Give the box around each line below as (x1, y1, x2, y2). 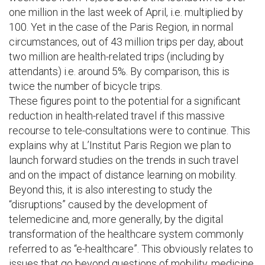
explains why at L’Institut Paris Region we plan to (9, 139, 231, 151)
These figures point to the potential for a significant (9, 95, 241, 107)
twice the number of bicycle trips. (9, 80, 167, 92)
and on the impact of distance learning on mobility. (9, 169, 239, 181)
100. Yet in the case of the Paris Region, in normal (9, 21, 233, 33)
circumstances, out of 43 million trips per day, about (9, 35, 244, 48)
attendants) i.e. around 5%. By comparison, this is (9, 65, 230, 77)
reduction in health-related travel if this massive (9, 109, 225, 122)
